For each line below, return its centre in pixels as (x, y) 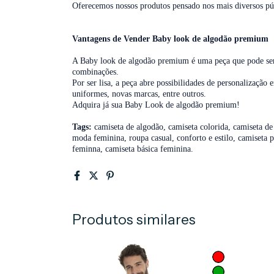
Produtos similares (134, 219)
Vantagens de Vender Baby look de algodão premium (170, 39)
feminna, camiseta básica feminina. (133, 149)
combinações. (97, 72)
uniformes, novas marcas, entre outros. (140, 94)
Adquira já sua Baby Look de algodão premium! (156, 105)
